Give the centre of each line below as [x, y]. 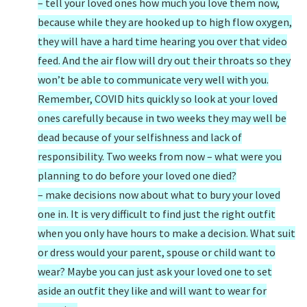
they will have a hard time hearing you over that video [162, 41]
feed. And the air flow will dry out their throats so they [164, 60]
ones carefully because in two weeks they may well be [162, 118]
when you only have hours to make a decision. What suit [167, 233]
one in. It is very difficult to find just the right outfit [157, 214]
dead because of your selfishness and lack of [140, 137]
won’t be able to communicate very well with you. [153, 79]
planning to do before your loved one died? [137, 175]
